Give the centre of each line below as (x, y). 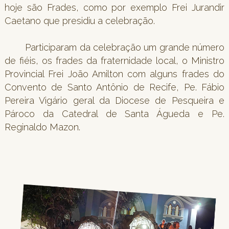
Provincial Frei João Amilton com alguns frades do (114, 74)
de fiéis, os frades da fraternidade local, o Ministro (114, 60)
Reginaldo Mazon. (42, 127)
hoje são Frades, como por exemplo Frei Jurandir (114, 7)
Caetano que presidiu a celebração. (79, 20)
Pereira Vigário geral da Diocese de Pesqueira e (114, 100)
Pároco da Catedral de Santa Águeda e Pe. (114, 113)
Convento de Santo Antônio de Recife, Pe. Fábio (114, 87)
